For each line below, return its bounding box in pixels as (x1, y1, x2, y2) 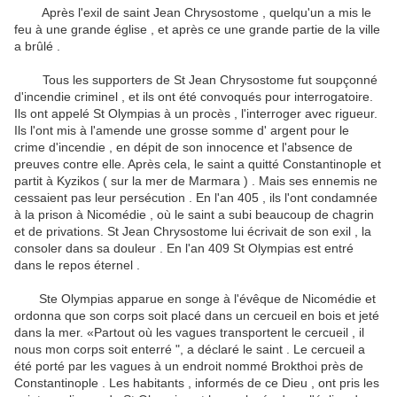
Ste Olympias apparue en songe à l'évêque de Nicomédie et (14, 292, 376, 307)
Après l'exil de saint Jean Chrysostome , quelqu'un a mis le (14, 5, 371, 20)
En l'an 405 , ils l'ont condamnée (196, 191, 378, 206)
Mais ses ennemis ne (259, 174, 378, 189)
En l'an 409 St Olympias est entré (167, 241, 354, 256)
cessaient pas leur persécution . (14, 191, 192, 206)
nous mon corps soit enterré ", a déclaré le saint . (14, 342, 290, 357)
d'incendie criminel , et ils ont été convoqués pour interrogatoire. (14, 90, 373, 105)
